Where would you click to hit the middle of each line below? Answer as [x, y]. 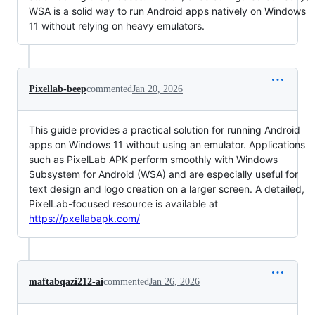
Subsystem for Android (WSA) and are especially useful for [163, 174]
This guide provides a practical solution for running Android [165, 129]
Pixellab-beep [58, 89]
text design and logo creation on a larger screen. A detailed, [167, 188]
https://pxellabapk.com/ [84, 218]
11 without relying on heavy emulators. [117, 25]
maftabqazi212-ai [66, 281]
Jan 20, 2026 [157, 89]
